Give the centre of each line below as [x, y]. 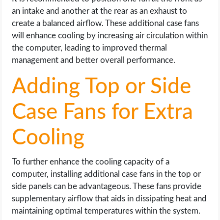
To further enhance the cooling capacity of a [91, 162]
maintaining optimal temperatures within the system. [106, 211]
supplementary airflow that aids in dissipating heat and [110, 199]
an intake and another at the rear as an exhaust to [100, 11]
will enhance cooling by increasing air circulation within [110, 36]
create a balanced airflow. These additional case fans [106, 23]
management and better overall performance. [94, 60]
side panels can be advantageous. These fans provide [107, 186]
